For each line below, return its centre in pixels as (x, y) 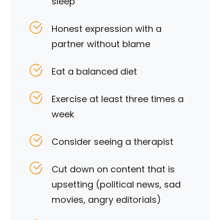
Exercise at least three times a (118, 99)
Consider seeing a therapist (112, 142)
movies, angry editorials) (106, 200)
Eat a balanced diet (94, 72)
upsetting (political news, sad (116, 185)
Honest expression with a (107, 29)
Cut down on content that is (113, 169)
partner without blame (101, 44)
